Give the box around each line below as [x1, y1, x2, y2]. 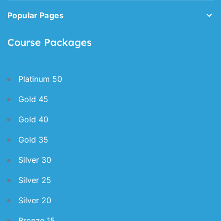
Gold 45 [18, 94, 48, 105]
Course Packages [7, 36, 92, 49]
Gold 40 [18, 114, 48, 125]
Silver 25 [18, 175, 51, 185]
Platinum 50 [18, 74, 62, 84]
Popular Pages [7, 10, 64, 21]
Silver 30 [18, 155, 51, 165]
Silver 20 [18, 195, 51, 206]
